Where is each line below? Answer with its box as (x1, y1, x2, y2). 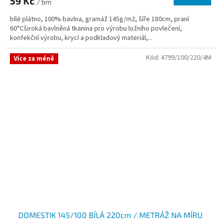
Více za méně (14, 54, 54, 64)
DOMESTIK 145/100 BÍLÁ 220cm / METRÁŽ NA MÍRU (18, 210, 203, 220)
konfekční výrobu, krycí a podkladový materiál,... (10, 33, 152, 43)
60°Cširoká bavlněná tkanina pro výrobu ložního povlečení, (10, 24, 182, 34)
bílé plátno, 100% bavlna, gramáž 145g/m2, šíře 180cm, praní (10, 14, 189, 25)
